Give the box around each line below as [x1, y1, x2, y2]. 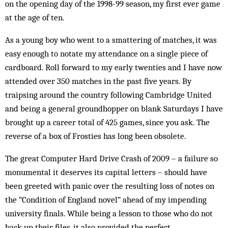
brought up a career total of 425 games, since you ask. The [5, 117, 210, 127]
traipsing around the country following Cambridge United [5, 90, 212, 100]
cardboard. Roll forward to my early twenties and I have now [5, 62, 222, 72]
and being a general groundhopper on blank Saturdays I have [5, 103, 223, 113]
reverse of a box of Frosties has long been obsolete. [5, 131, 186, 141]
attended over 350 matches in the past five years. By [5, 76, 191, 86]
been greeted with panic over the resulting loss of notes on [5, 181, 214, 191]
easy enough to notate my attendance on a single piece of [5, 48, 208, 59]
